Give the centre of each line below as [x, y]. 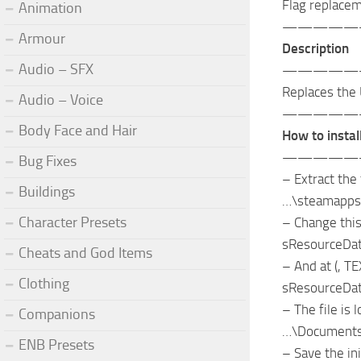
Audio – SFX [56, 69]
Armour [42, 38]
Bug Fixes [48, 161]
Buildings [47, 191]
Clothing [44, 283]
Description [315, 48]
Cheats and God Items [85, 253]
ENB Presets [56, 344]
